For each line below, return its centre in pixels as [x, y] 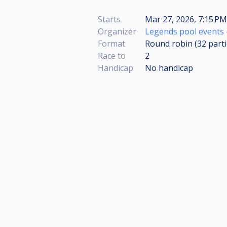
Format [111, 44]
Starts [109, 19]
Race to [112, 56]
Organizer [117, 31]
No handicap [169, 68]
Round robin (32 [177, 44]
